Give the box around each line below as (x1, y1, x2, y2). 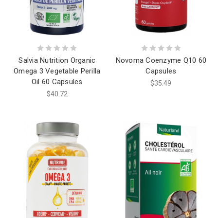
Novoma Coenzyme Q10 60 (115, 56, 206, 65)
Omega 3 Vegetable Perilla (14, 67, 101, 76)
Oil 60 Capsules (31, 77, 83, 87)
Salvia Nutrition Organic (18, 56, 96, 65)
